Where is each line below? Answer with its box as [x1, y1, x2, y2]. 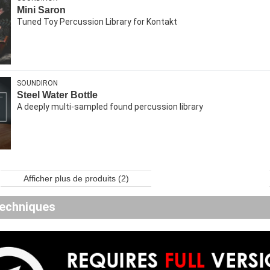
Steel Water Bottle [17, 90, 98, 101]
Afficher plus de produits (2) [23, 174, 129, 184]
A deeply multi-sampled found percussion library [17, 102, 203, 112]
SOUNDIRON [17, 79, 58, 88]
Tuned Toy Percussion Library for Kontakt [17, 17, 177, 27]
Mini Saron [17, 5, 66, 16]
